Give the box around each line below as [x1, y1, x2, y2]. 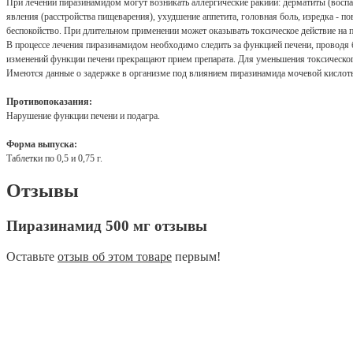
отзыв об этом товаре [58, 249, 172, 263]
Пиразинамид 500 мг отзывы [6, 217, 207, 235]
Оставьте [6, 249, 58, 263]
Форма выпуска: [6, 139, 77, 150]
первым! [172, 249, 221, 263]
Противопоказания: [6, 96, 92, 108]
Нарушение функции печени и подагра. [6, 110, 160, 122]
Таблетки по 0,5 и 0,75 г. [6, 153, 102, 165]
